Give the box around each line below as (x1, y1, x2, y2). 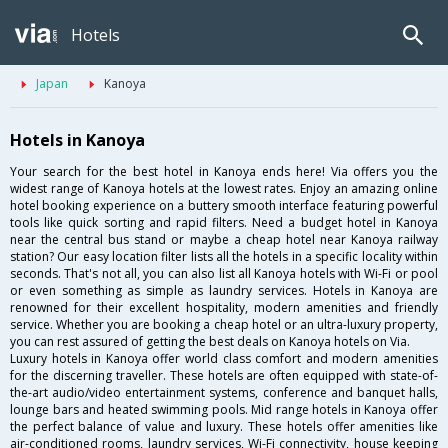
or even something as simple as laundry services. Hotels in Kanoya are (10, 282, 438, 300)
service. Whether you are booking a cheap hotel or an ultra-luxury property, (10, 316, 438, 334)
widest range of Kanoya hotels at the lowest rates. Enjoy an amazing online (10, 180, 438, 198)
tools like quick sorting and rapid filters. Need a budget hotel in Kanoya (10, 214, 438, 232)
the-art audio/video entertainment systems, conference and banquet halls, (10, 384, 438, 402)
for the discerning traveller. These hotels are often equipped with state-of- (10, 367, 438, 385)
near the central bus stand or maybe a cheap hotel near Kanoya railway (10, 231, 438, 249)
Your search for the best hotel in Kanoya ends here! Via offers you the (10, 163, 438, 181)
